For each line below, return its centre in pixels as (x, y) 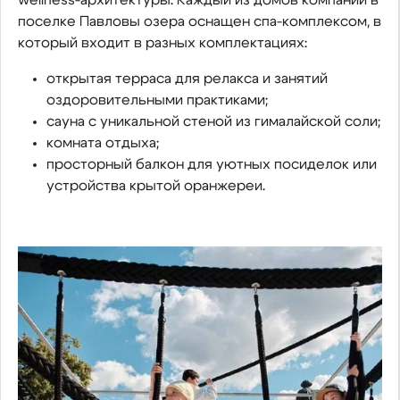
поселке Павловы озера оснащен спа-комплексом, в (199, 21)
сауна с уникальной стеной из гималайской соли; (213, 121)
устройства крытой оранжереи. (155, 186)
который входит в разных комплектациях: (162, 43)
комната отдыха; (102, 143)
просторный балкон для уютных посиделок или (211, 164)
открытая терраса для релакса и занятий (187, 79)
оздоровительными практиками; (157, 100)
